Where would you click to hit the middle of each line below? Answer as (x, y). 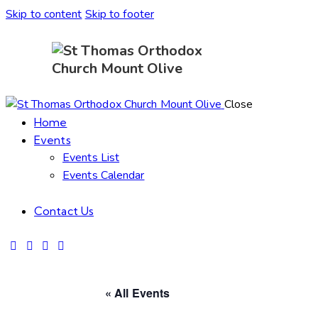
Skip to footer (120, 14)
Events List (91, 158)
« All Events (138, 293)
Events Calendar (104, 176)
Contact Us (64, 211)
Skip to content (44, 14)
